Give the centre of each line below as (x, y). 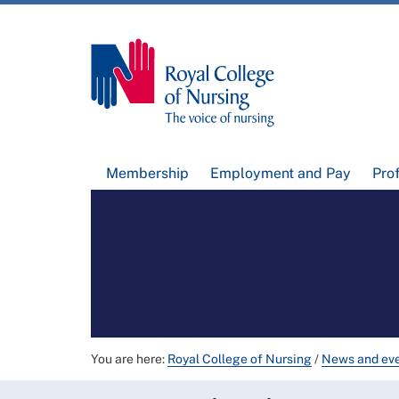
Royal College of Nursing (240, 359)
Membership (148, 174)
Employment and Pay (280, 174)
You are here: (129, 359)
